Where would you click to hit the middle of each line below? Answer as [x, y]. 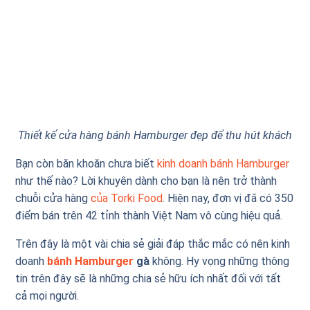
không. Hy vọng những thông [220, 261]
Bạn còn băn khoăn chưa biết [86, 163]
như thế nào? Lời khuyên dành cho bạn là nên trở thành [146, 181]
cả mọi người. [49, 295]
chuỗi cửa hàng [53, 198]
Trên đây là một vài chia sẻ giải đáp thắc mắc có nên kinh [153, 244]
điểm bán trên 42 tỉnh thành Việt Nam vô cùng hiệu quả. [149, 215]
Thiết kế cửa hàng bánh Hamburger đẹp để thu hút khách [155, 135]
